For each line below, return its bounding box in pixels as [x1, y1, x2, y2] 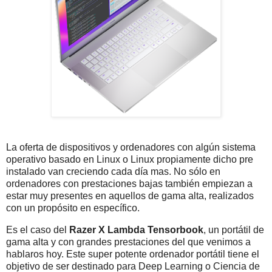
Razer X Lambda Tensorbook [69, 225, 203, 236]
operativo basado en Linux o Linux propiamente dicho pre [6, 154, 253, 165]
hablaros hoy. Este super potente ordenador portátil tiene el [6, 249, 259, 260]
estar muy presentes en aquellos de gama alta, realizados [6, 191, 254, 202]
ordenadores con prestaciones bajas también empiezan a [6, 178, 253, 189]
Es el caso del [6, 225, 69, 236]
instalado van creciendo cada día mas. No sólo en [6, 166, 220, 177]
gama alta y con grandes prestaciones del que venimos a [6, 237, 251, 248]
